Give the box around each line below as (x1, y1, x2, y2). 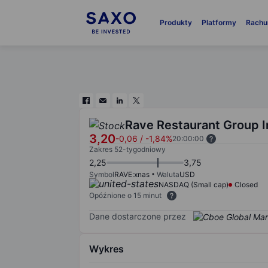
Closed (234, 180, 258, 189)
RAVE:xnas (114, 170, 150, 179)
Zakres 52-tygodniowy (89, 145, 166, 154)
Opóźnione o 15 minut (89, 191, 162, 200)
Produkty (159, 18, 192, 27)
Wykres (89, 242, 124, 255)
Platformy (201, 18, 236, 27)
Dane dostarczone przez (89, 211, 186, 221)
